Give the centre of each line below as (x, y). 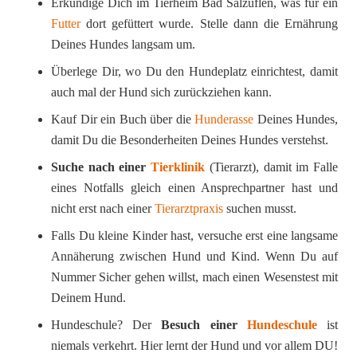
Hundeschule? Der (106, 325)
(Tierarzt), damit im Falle (274, 167)
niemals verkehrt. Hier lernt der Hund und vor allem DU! (194, 346)
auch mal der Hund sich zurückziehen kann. (161, 92)
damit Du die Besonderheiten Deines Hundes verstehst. (190, 140)
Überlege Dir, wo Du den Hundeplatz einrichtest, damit (194, 72)
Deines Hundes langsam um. (123, 45)
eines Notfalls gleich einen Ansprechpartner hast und (194, 188)
